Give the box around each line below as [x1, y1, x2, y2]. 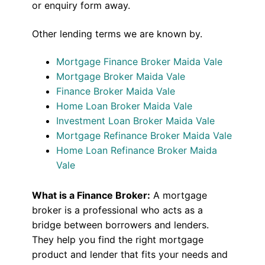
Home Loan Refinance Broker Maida [56, 144, 218, 157]
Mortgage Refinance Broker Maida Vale [56, 130, 232, 142]
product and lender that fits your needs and [31, 248, 228, 261]
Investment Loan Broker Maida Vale [56, 115, 215, 127]
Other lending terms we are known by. [31, 27, 202, 40]
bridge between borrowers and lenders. [31, 219, 209, 231]
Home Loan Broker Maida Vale [56, 100, 193, 112]
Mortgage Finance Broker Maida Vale [56, 56, 223, 68]
